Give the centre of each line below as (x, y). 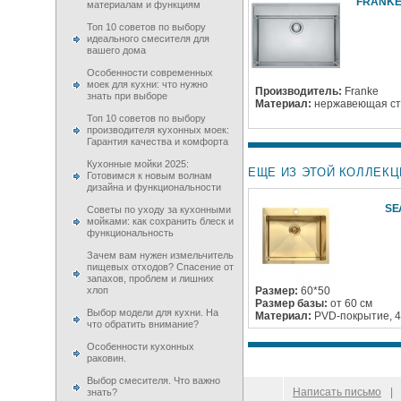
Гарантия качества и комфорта (158, 141)
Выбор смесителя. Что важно (154, 380)
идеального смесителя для (148, 38)
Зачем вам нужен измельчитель (160, 255)
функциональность (130, 233)
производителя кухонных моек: (158, 130)
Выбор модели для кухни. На (153, 312)
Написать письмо (337, 392)
